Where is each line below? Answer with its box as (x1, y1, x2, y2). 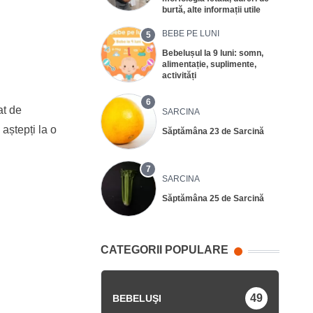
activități (162, 70, 196, 80)
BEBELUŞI (112, 292, 161, 304)
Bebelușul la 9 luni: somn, (162, 48, 263, 58)
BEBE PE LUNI (162, 28, 219, 38)
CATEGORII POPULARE (101, 243, 228, 256)
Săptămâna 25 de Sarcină (162, 193, 264, 203)
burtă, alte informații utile (162, 4, 261, 15)
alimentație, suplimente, (162, 59, 256, 69)
